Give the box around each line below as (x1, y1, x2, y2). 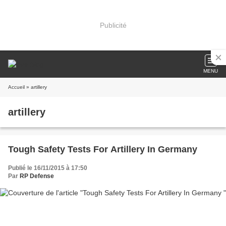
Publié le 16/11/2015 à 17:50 (8, 164, 87, 172)
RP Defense (20, 173, 54, 180)
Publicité (99, 21, 127, 29)
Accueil (8, 84, 25, 90)
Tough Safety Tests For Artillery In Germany (8, 144, 197, 154)
